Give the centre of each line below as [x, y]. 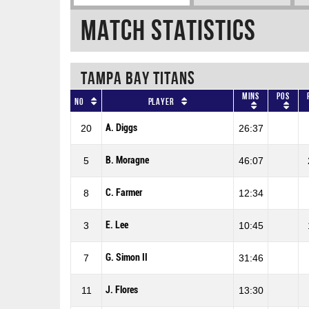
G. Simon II [127, 258]
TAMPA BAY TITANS [138, 78]
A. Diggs [121, 128]
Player [161, 102]
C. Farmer [124, 193]
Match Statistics [168, 31]
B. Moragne [127, 161]
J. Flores [122, 290]
